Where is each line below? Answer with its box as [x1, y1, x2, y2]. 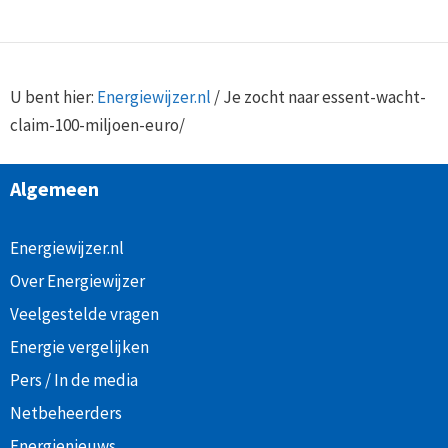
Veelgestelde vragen [10, 303, 159, 326]
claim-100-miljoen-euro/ [10, 113, 185, 136]
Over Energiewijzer [10, 270, 145, 293]
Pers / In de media [10, 369, 138, 392]
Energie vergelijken [10, 336, 149, 359]
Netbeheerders [10, 402, 122, 425]
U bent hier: [10, 85, 97, 108]
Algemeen [10, 176, 99, 202]
